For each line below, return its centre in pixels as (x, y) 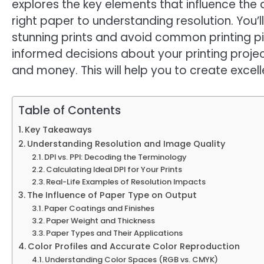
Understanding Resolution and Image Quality (126, 143)
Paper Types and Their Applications (115, 233)
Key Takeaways (58, 129)
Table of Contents (70, 110)
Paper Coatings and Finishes (100, 208)
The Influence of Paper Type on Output (112, 195)
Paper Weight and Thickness (101, 220)
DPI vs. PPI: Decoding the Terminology (116, 157)
